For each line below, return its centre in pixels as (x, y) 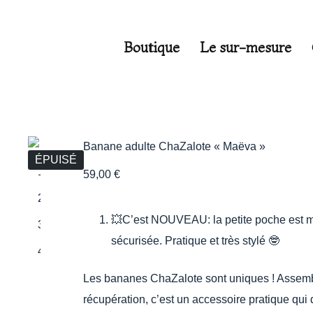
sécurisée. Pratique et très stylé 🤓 (195, 241)
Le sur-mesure (245, 47)
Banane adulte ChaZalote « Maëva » (174, 146)
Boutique (151, 47)
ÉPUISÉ (56, 160)
